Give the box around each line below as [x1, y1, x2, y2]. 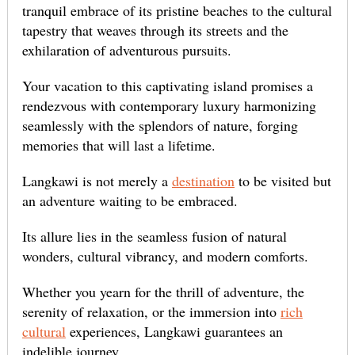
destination [171, 171, 235, 191]
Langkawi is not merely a [21, 171, 172, 191]
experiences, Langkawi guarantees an [65, 322, 283, 342]
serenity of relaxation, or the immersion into [21, 302, 281, 322]
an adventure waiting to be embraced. [21, 191, 238, 211]
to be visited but [234, 171, 331, 191]
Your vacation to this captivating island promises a [21, 76, 313, 96]
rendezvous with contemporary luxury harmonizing [21, 96, 316, 116]
